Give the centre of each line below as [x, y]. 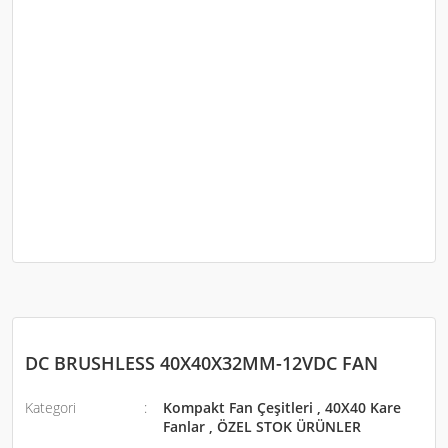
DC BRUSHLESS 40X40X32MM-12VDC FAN [201, 363]
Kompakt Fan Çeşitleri [238, 407]
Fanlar [184, 426]
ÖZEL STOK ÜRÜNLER [289, 426]
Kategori [50, 407]
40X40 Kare [363, 407]
